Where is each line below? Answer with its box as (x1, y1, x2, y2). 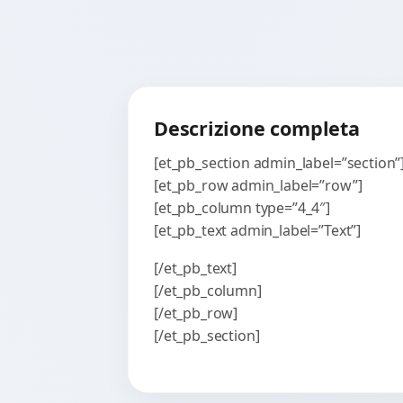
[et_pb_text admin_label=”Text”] (154, 219, 362, 240)
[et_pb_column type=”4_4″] (154, 197, 330, 218)
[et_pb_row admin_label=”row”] (154, 175, 363, 195)
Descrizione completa (154, 114, 360, 141)
